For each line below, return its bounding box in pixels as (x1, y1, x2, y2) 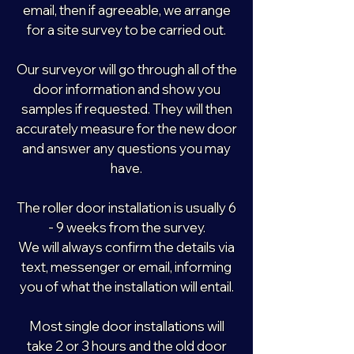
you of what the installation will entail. (19, 278, 234, 295)
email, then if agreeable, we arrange (22, 2, 231, 18)
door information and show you (32, 81, 220, 97)
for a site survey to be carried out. (27, 21, 226, 38)
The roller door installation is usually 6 (17, 199, 236, 216)
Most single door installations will (28, 318, 224, 334)
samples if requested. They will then (21, 100, 232, 117)
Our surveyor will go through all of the (16, 61, 237, 77)
